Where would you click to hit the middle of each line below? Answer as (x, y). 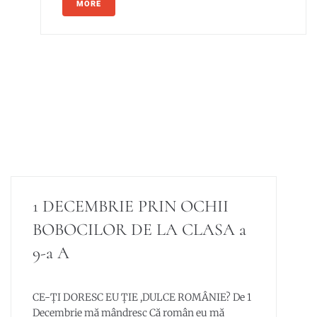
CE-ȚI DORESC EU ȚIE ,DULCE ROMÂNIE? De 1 (142, 297)
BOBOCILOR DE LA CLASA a (139, 230)
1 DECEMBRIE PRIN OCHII (131, 206)
